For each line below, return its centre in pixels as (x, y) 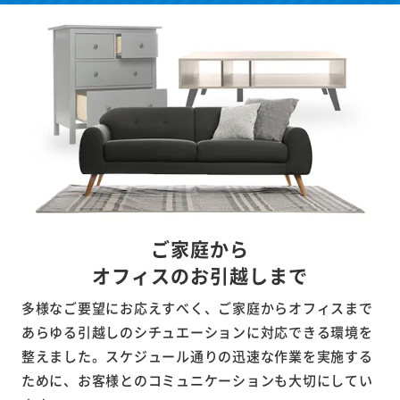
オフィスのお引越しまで (200, 275)
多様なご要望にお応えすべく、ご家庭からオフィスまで (197, 307)
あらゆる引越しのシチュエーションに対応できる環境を (197, 331)
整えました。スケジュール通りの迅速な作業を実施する (197, 355)
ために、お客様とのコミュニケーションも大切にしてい (197, 379)
